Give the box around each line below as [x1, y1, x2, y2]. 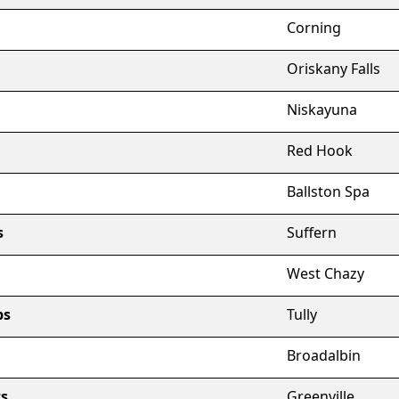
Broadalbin [287, 346, 361, 365]
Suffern [287, 223, 337, 242]
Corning [287, 18, 341, 37]
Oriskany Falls [287, 59, 380, 78]
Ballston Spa [287, 182, 370, 201]
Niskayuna [287, 100, 357, 119]
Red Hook [287, 141, 353, 160]
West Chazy [287, 264, 364, 283]
